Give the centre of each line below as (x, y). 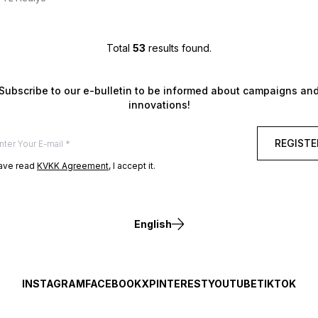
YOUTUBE (232, 283)
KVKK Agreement (73, 165)
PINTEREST (179, 283)
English (153, 224)
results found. (178, 48)
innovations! (159, 104)
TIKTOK (276, 283)
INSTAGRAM (54, 283)
